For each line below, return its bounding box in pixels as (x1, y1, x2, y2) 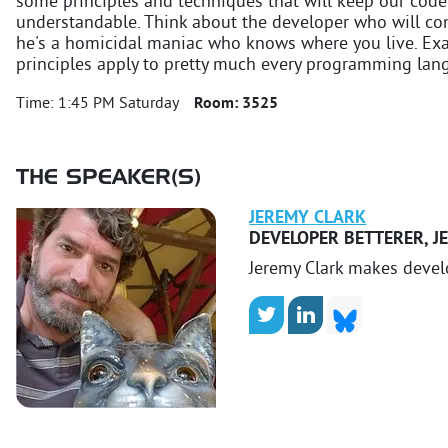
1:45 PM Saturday (58, 93, 178, 114)
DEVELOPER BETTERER (249, 227, 425, 251)
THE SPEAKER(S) (16, 167, 201, 189)
